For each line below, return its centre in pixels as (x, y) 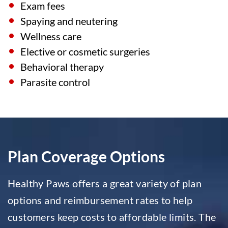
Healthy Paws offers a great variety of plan (105, 183)
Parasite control (55, 82)
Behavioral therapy (62, 67)
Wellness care (51, 36)
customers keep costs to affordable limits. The (112, 217)
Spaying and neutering (69, 21)
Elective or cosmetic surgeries (85, 51)
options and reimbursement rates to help (100, 200)
